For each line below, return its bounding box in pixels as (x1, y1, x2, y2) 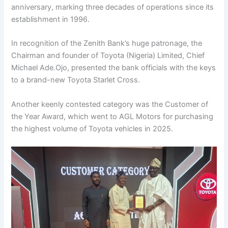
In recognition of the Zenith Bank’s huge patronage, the (11, 39, 203, 48)
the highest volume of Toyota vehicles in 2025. (11, 124, 174, 133)
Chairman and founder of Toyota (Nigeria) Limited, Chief (11, 51, 205, 61)
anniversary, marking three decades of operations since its (11, 2, 214, 12)
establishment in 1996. (11, 14, 90, 24)
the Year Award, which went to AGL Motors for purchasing (11, 111, 214, 121)
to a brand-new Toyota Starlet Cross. (11, 75, 140, 85)
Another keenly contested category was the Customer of (11, 99, 209, 109)
